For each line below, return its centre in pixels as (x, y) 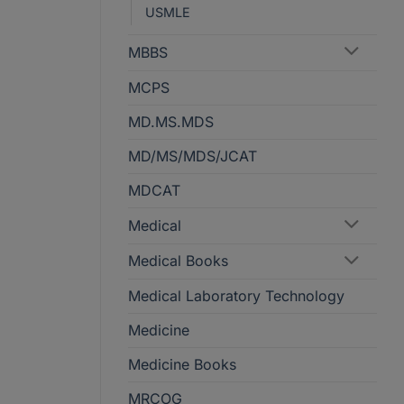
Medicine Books (182, 365)
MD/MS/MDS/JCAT (193, 156)
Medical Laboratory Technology (236, 296)
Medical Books (178, 261)
